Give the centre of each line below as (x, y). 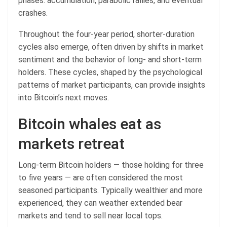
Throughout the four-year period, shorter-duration (106, 34)
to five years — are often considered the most (101, 177)
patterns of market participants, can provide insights (112, 85)
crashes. (33, 13)
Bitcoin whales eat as (90, 124)
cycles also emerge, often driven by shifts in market (111, 47)
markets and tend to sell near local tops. (91, 215)
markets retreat (71, 143)
